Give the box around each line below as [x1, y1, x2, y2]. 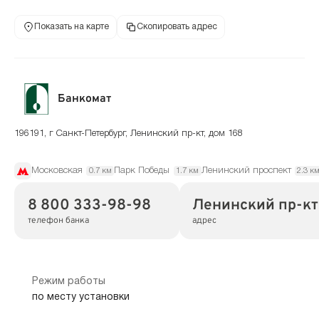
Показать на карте [33, 23, 109, 31]
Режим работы [31, 276, 105, 286]
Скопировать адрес [136, 23, 217, 31]
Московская [31, 166, 83, 175]
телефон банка [27, 214, 89, 226]
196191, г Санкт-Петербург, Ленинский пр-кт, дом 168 [14, 129, 243, 138]
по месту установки [31, 293, 130, 303]
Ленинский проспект [201, 166, 291, 175]
